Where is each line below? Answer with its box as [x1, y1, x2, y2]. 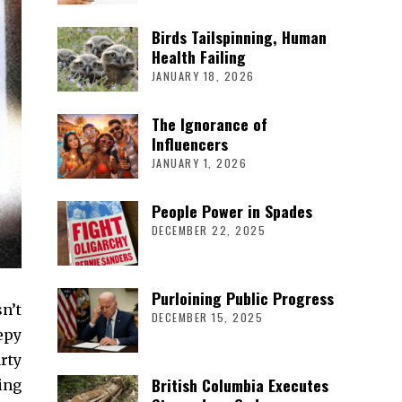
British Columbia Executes [151, 372, 328, 397]
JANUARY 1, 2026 [151, 153, 248, 171]
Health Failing [151, 44, 246, 68]
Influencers [151, 131, 228, 155]
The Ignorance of [151, 111, 267, 135]
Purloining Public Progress [151, 285, 334, 310]
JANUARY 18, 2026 [151, 66, 255, 84]
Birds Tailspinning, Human [151, 24, 327, 48]
